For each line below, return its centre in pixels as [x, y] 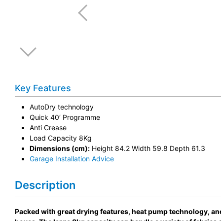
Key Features [43, 88]
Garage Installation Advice [72, 159]
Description [45, 185]
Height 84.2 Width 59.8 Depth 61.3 [147, 148]
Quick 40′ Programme [65, 117]
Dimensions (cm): [60, 148]
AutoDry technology [62, 107]
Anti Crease [48, 128]
